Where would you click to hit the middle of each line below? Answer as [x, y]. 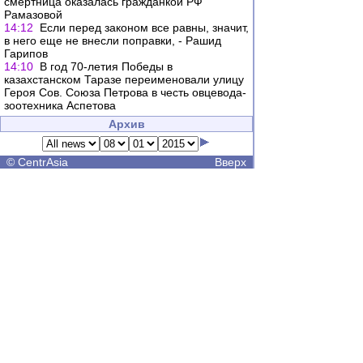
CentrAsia [43, 162]
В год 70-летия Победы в [106, 66]
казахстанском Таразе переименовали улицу [124, 79]
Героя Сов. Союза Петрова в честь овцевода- [125, 92]
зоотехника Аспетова [60, 105]
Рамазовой [33, 15]
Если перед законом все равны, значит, [144, 28]
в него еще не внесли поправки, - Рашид [113, 41]
